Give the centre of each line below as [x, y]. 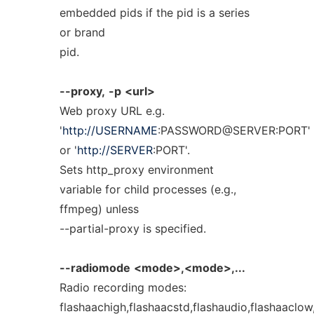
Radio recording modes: [123, 287]
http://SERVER [115, 150]
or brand [82, 32]
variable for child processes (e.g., [148, 189]
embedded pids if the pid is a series [154, 13]
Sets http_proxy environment [136, 170]
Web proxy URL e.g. [112, 111]
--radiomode [95, 268]
